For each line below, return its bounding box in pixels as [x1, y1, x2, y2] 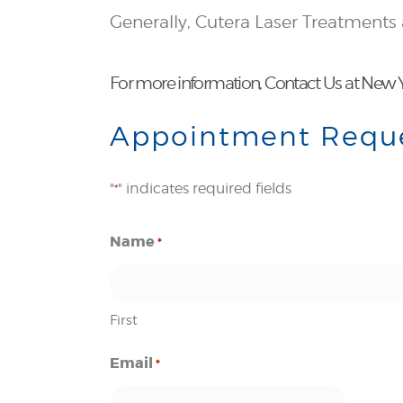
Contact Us [264, 72, 342, 93]
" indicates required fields [118, 179, 291, 197]
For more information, [110, 72, 265, 93]
